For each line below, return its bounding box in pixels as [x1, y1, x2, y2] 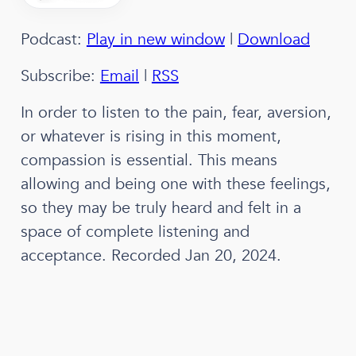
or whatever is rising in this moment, [20, 126, 281, 148]
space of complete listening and [20, 221, 250, 243]
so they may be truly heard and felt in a [20, 197, 301, 219]
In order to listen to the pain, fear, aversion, [20, 102, 331, 124]
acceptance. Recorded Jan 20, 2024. [20, 245, 281, 267]
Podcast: [20, 29, 87, 51]
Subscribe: [20, 65, 100, 87]
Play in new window [86, 29, 225, 51]
